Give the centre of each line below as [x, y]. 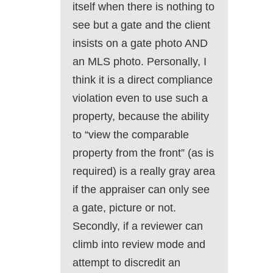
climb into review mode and [139, 245]
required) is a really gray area [144, 172]
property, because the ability [141, 117]
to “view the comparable [131, 135]
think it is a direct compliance [143, 80]
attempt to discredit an [126, 263]
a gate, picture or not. [124, 208]
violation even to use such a [140, 98]
